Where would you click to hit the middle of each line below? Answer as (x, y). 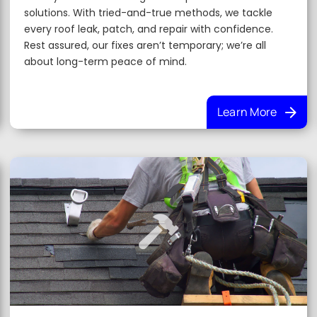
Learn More (247, 112)
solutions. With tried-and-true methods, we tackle (149, 13)
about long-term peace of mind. (106, 62)
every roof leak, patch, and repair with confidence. (149, 29)
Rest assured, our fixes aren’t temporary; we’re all (145, 45)
